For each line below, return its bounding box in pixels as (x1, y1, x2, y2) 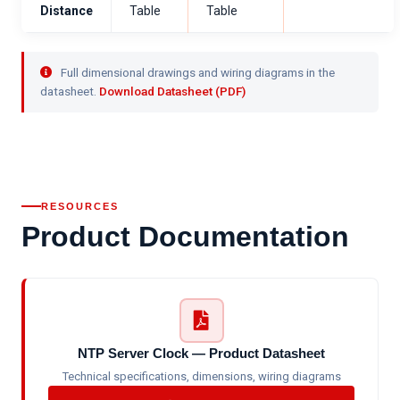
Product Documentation (21, 221, 349, 253)
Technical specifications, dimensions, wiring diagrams (62, 370, 341, 383)
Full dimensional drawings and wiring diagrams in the (58, 65, 335, 79)
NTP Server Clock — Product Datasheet (78, 346, 325, 361)
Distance (40, 4, 93, 18)
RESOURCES (41, 201, 119, 212)
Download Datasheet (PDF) (99, 84, 246, 98)
